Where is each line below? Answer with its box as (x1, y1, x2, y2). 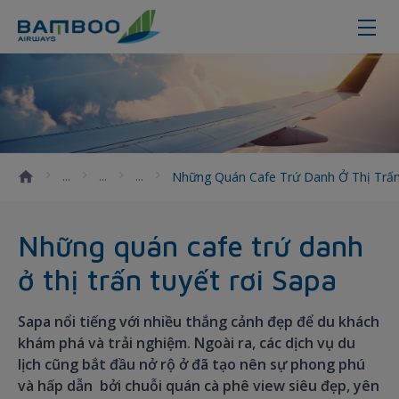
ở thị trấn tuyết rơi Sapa (18, 263, 337, 297)
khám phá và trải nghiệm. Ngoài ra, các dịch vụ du (18, 333, 355, 354)
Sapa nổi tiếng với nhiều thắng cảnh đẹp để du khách (18, 312, 379, 332)
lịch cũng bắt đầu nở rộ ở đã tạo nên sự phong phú (18, 354, 365, 375)
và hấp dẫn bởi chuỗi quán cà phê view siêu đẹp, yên (18, 376, 379, 396)
